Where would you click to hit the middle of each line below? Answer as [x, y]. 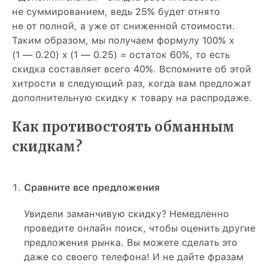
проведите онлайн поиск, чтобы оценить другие [140, 229]
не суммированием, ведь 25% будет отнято [116, 12]
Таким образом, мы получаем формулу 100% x [123, 41]
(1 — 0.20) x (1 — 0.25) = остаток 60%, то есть [121, 55]
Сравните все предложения [92, 188]
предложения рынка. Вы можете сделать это [131, 243]
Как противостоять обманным [123, 127]
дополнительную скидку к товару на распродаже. [132, 98]
